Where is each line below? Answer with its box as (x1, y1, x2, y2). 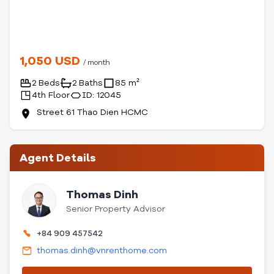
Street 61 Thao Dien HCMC (37, 106, 148, 118)
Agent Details (20, 150, 96, 165)
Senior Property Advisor (66, 203, 165, 215)
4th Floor (32, 89, 70, 101)
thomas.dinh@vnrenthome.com (37, 245, 167, 256)
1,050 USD (20, 53, 83, 69)
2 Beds (32, 77, 60, 89)
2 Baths (72, 77, 103, 89)
